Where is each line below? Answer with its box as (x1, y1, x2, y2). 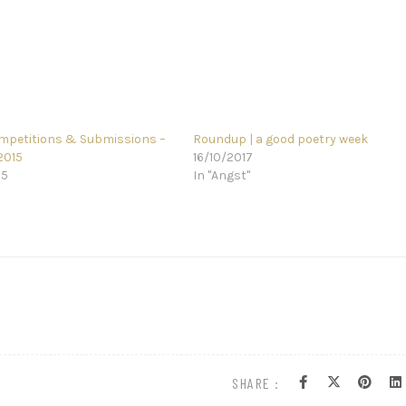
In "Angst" (193, 168, 251, 183)
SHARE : (232, 373, 280, 391)
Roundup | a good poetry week (193, 131, 369, 147)
